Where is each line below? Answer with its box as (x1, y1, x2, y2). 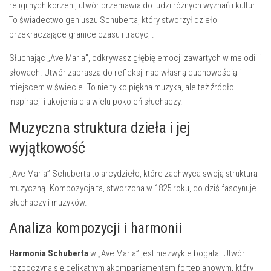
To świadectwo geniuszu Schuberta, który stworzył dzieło (9, 15, 217, 25)
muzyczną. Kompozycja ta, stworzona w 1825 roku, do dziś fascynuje (9, 183, 256, 194)
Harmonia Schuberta (9, 248, 88, 259)
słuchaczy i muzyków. (9, 197, 87, 208)
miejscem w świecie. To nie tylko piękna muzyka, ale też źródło (9, 82, 234, 93)
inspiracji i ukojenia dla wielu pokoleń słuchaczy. (9, 96, 183, 107)
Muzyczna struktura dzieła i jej (9, 119, 190, 137)
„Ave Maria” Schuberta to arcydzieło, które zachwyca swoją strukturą (9, 168, 258, 179)
